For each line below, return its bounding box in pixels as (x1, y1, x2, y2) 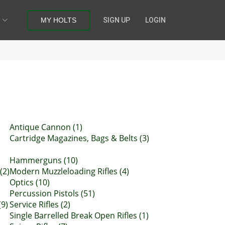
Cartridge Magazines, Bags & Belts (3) (10, 133, 149, 144)
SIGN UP (103, 16, 130, 24)
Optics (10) (10, 177, 50, 188)
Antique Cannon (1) (10, 122, 82, 133)
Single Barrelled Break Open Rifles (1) (10, 210, 149, 221)
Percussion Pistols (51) (10, 188, 95, 199)
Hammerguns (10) (10, 155, 78, 166)
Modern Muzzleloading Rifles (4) (10, 166, 129, 177)
